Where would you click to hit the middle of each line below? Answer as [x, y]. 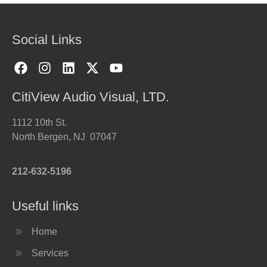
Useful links [45, 206]
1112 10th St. [39, 122]
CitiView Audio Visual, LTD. [91, 97]
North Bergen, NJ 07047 [64, 136]
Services [50, 253]
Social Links [47, 40]
